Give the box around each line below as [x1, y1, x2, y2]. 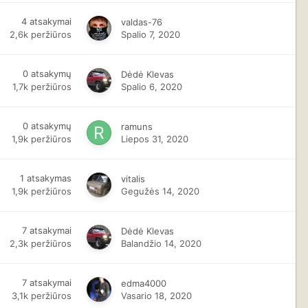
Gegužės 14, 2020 [121, 186, 200, 197]
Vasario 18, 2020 [121, 290, 192, 301]
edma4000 [121, 278, 167, 289]
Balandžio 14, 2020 [121, 238, 202, 249]
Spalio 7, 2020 [121, 29, 181, 40]
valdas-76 [121, 16, 163, 27]
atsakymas [27, 172, 72, 184]
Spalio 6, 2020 [121, 81, 183, 92]
